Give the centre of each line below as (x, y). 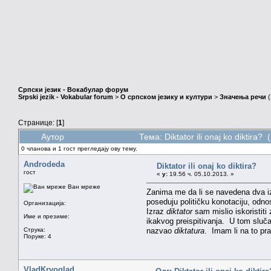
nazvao (160, 230)
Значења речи (243, 97)
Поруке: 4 (38, 236)
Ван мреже (83, 186)
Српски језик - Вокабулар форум (73, 90)
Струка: (34, 229)
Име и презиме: (47, 216)
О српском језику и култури (166, 97)
